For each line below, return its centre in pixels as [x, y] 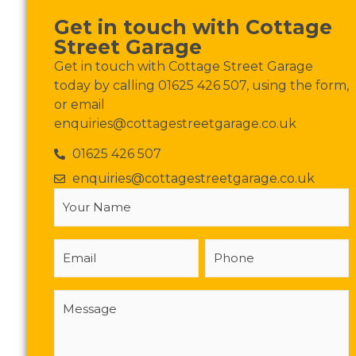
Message [84, 295]
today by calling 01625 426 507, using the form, [202, 85]
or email [80, 104]
